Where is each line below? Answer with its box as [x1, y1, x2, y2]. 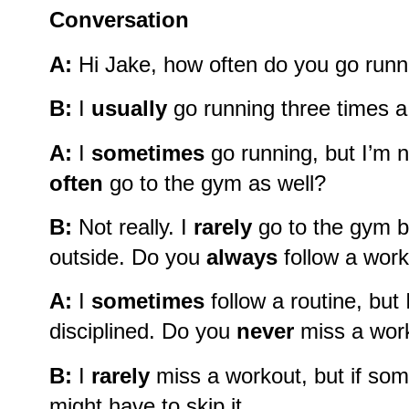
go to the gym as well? [103, 170, 326, 195]
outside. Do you [49, 245, 206, 270]
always [206, 245, 278, 270]
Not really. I [72, 215, 194, 240]
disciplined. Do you [49, 319, 236, 344]
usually [91, 96, 167, 121]
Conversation [49, 7, 189, 33]
